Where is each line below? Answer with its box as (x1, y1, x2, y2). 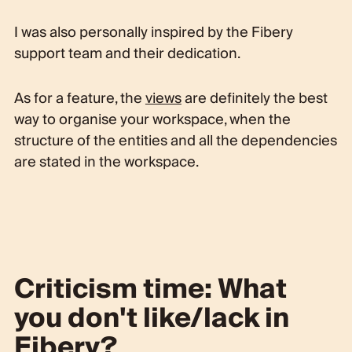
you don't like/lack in (13, 295, 289, 342)
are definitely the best (184, 86, 328, 111)
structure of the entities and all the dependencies (13, 128, 337, 153)
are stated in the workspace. (13, 149, 199, 174)
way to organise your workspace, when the (13, 107, 291, 132)
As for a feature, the (13, 86, 142, 111)
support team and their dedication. (13, 41, 240, 66)
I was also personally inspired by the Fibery (13, 20, 293, 45)
